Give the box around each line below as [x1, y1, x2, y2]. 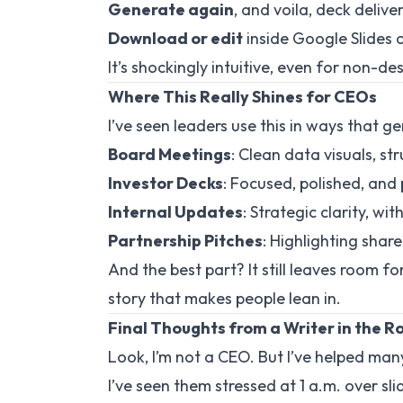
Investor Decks [108, 173, 223, 193]
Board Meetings [108, 144, 231, 165]
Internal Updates [108, 201, 243, 222]
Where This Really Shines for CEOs [108, 86, 377, 107]
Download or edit [108, 28, 243, 49]
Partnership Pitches [108, 230, 263, 251]
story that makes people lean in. [108, 288, 341, 309]
